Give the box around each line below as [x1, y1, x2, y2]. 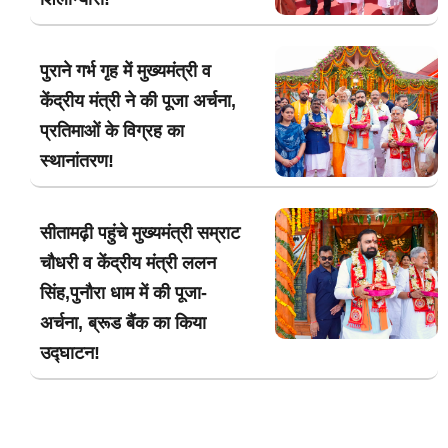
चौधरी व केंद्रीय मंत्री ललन [40, 253, 216, 274]
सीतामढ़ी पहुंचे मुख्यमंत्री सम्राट [40, 223, 240, 244]
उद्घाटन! [40, 343, 100, 364]
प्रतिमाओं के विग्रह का [40, 121, 184, 142]
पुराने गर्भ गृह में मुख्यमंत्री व [40, 61, 211, 82]
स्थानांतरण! [40, 151, 114, 172]
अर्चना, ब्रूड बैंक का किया [40, 313, 206, 334]
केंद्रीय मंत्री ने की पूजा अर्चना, [40, 91, 236, 112]
